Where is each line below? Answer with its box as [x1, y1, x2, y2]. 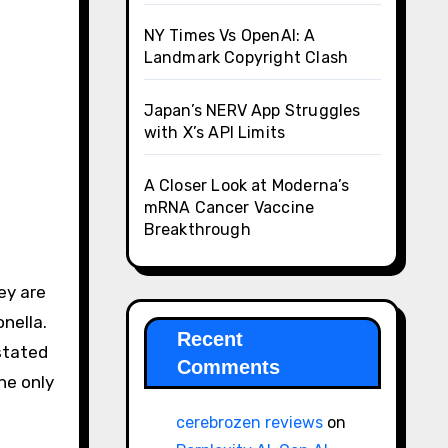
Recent [176, 327, 243, 350]
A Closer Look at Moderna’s [143, 175, 350, 195]
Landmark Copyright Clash [143, 47, 349, 67]
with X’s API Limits [143, 122, 286, 142]
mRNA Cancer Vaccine [143, 197, 315, 217]
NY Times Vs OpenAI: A [143, 25, 316, 45]
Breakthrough [143, 219, 251, 239]
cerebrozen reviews [175, 412, 323, 432]
